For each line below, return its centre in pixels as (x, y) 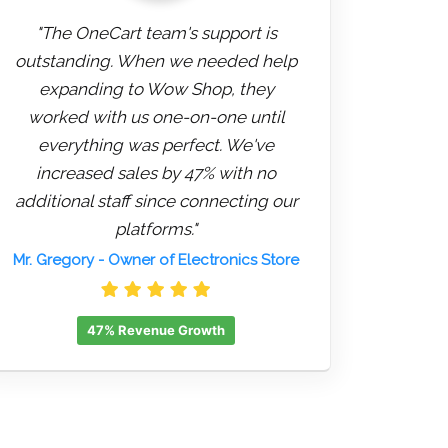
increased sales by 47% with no (156, 173)
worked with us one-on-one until (156, 117)
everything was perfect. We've (156, 145)
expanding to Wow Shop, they (156, 89)
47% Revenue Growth (156, 330)
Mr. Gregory (53, 260)
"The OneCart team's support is (156, 33)
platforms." (156, 229)
